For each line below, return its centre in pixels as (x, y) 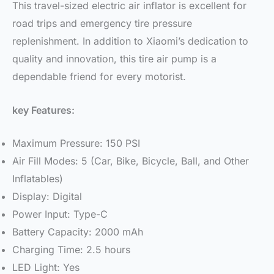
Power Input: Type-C (60, 214)
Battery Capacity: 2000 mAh (78, 232)
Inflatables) (38, 179)
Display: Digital (47, 197)
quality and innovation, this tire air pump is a (114, 59)
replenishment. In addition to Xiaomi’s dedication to (130, 41)
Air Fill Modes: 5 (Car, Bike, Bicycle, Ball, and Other (131, 161)
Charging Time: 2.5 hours (71, 250)
